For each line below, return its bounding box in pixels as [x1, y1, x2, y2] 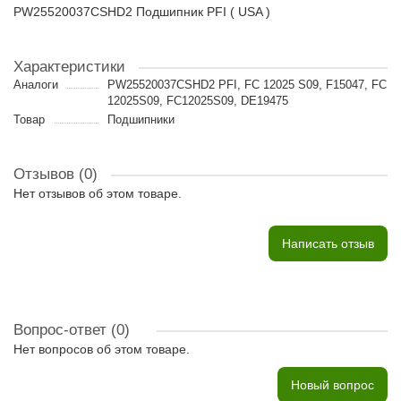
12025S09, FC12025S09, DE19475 [107, 94, 288, 107]
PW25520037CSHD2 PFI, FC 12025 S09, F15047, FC [107, 78, 387, 91]
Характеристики [13, 58, 125, 75]
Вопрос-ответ [13, 321, 111, 338]
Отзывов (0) [13, 166, 98, 183]
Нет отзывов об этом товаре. [13, 186, 182, 200]
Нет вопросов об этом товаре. [13, 342, 190, 356]
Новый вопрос [291, 378, 374, 392]
